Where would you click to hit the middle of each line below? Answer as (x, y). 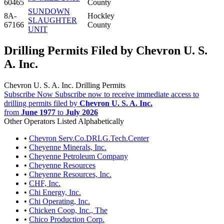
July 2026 (82, 112)
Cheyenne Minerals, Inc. (68, 147)
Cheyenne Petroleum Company (78, 156)
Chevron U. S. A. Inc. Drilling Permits (65, 85)
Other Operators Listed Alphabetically (64, 121)
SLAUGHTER (52, 20)
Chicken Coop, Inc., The (68, 210)
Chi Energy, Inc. (55, 192)
